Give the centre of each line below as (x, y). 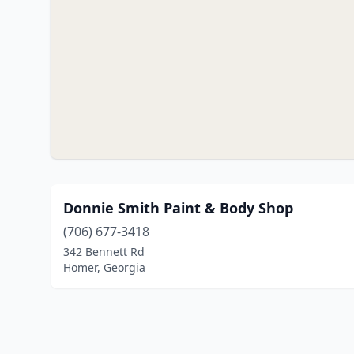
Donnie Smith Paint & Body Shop (178, 208)
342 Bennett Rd (104, 252)
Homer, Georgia (104, 267)
